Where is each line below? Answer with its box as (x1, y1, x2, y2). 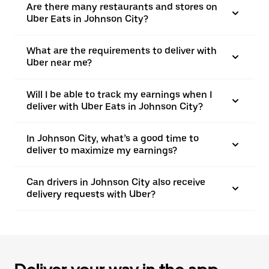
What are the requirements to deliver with (26, 45, 217, 56)
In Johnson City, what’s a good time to (26, 133, 199, 144)
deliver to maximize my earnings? (26, 145, 177, 156)
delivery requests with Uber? (26, 189, 156, 200)
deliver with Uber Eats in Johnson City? (26, 101, 203, 112)
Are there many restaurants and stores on (26, 1, 217, 13)
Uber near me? (26, 57, 92, 68)
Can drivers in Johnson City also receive (26, 177, 205, 188)
